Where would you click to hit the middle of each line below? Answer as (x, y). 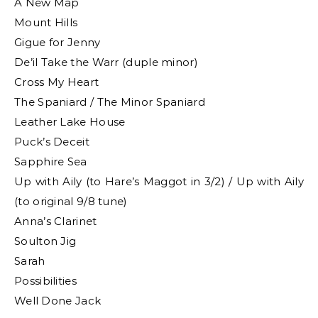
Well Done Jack (58, 301)
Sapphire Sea (51, 161)
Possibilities (45, 281)
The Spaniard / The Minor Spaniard (110, 102)
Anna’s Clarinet (56, 221)
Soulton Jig (45, 241)
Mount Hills (46, 22)
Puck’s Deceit (52, 142)
